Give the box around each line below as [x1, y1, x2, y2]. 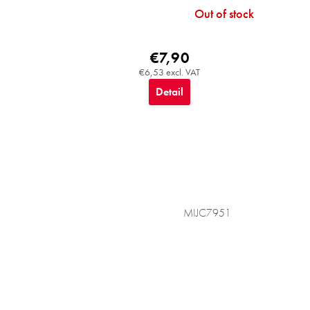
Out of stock [194, 5, 254, 21]
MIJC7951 [183, 205, 231, 220]
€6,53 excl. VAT [139, 65, 201, 78]
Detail [156, 84, 184, 99]
